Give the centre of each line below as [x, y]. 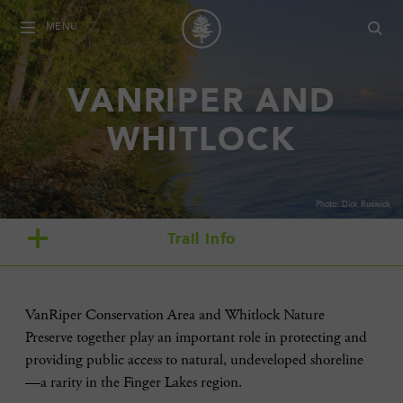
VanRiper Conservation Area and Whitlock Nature [175, 315]
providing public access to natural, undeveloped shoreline [194, 360]
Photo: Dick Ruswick [353, 204]
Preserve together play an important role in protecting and [196, 337]
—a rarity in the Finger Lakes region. [134, 382]
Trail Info [201, 240]
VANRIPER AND [201, 104]
